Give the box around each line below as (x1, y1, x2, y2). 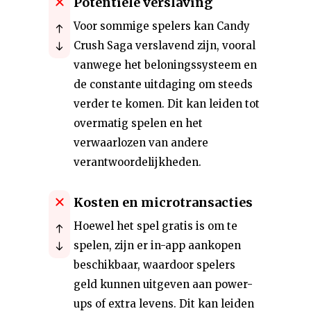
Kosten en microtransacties (74, 194, 253, 210)
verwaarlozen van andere (74, 136, 208, 149)
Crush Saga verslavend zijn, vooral (74, 39, 255, 52)
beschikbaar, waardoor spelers (74, 258, 235, 271)
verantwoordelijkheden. (74, 155, 201, 169)
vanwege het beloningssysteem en (74, 58, 257, 72)
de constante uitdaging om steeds (74, 78, 253, 91)
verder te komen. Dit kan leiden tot (74, 97, 260, 110)
